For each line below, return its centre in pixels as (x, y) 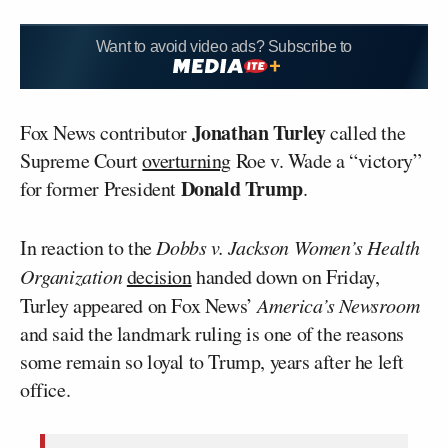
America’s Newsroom (338, 304)
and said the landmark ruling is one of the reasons (212, 333)
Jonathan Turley (258, 132)
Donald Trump (241, 188)
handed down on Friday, (285, 276)
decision (159, 276)
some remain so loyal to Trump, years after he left (212, 361)
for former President (100, 188)
